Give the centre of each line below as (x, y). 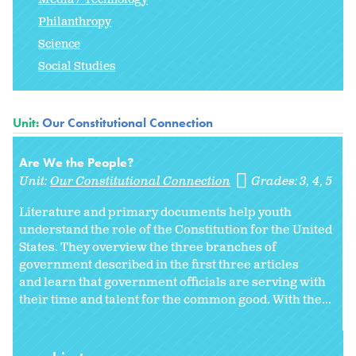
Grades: (276, 182)
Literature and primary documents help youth (155, 213)
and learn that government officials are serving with (172, 283)
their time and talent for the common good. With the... (175, 300)
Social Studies (77, 67)
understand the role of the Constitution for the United (176, 230)
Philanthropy (75, 22)
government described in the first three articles (159, 265)
